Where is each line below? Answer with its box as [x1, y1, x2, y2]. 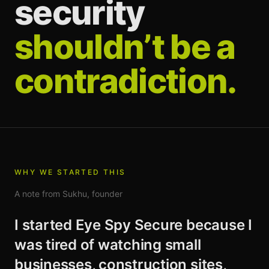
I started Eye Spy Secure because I [14, 216, 252, 234]
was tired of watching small [14, 236, 201, 254]
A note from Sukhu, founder [14, 189, 122, 199]
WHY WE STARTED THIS [14, 168, 126, 177]
